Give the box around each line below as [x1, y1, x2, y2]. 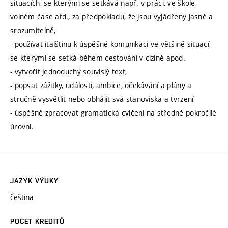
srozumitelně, [10, 25, 56, 36]
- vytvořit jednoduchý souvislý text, [10, 67, 127, 77]
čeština [10, 192, 34, 203]
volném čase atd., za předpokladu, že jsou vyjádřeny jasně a [10, 12, 213, 22]
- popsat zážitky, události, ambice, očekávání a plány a [10, 80, 192, 91]
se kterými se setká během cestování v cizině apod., [10, 53, 187, 63]
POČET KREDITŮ [10, 217, 65, 226]
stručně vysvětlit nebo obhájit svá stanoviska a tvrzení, [10, 94, 195, 104]
